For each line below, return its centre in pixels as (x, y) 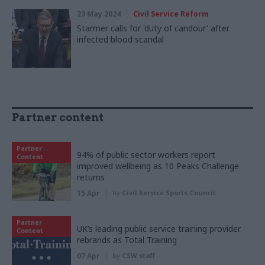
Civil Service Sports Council (169, 192)
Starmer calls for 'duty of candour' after (153, 28)
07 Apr (88, 256)
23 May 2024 (99, 14)
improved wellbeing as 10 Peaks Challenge (158, 166)
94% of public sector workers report (146, 154)
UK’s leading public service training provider (159, 228)
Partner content (58, 117)
